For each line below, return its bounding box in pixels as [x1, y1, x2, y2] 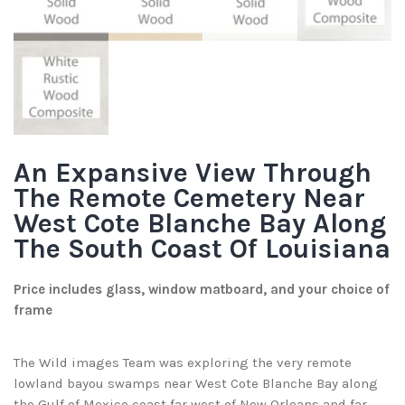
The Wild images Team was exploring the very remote [14, 354, 352, 372]
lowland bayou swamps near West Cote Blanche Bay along [14, 375, 378, 392]
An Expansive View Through [14, 156, 372, 190]
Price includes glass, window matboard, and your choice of [14, 281, 390, 298]
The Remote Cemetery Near [14, 182, 365, 215]
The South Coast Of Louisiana [14, 232, 391, 266]
